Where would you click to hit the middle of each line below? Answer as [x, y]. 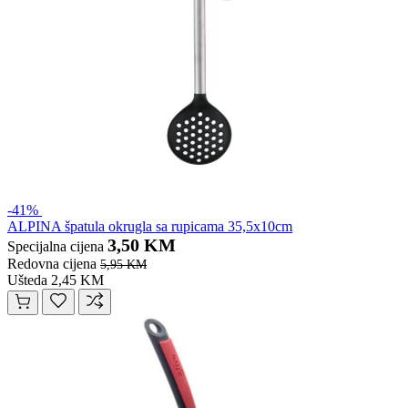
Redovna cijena [52, 264]
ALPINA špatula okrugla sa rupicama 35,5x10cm [150, 227]
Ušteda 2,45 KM [56, 280]
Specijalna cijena [56, 247]
